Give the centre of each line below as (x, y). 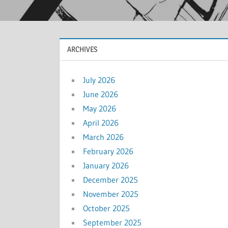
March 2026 (103, 137)
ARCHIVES (82, 49)
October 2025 (106, 208)
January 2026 (106, 166)
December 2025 (110, 180)
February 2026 (108, 151)
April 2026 (101, 123)
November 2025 (111, 194)
